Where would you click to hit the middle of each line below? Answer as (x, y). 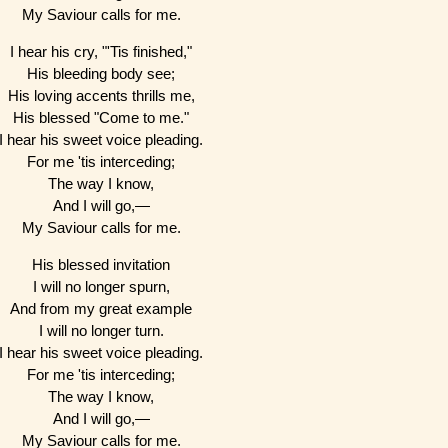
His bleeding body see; (101, 73)
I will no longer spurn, (101, 286)
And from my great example (101, 308)
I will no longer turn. (101, 330)
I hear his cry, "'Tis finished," (101, 51)
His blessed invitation (101, 264)
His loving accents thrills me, (101, 95)
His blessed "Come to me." (101, 117)
